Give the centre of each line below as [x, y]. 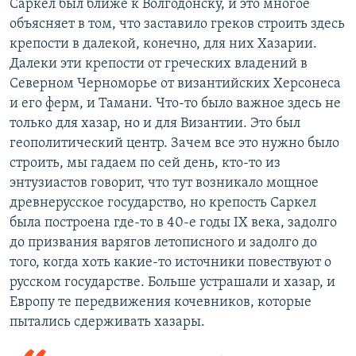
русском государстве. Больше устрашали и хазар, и [172, 283]
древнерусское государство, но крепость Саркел [163, 203]
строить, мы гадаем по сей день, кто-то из [145, 164]
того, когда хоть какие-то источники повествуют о [170, 263]
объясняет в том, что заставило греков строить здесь [177, 25]
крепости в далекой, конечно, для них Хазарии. [163, 44]
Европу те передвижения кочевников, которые [161, 303]
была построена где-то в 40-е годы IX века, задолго [173, 223]
